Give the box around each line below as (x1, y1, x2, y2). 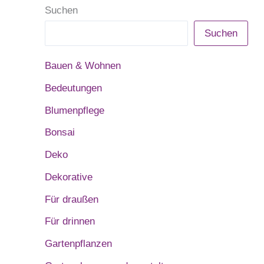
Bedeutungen (45, 82, 102, 94)
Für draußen (45, 193, 98, 205)
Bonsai (45, 127, 75, 138)
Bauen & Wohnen (45, 60, 121, 72)
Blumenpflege (45, 104, 104, 116)
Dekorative (45, 171, 93, 183)
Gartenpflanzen (45, 238, 112, 250)
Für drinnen (45, 216, 95, 227)
